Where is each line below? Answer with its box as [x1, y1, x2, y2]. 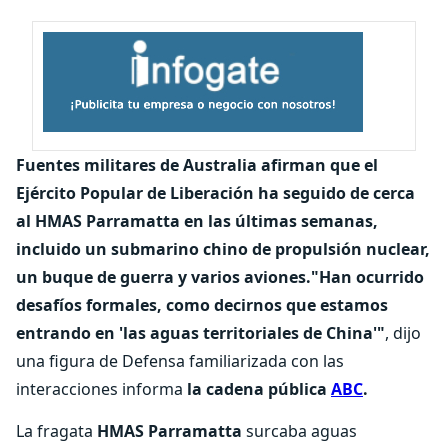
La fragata [16, 420, 97, 442]
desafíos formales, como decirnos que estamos [16, 294, 388, 316]
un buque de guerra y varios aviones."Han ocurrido [16, 266, 424, 288]
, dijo [385, 322, 421, 344]
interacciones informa [16, 378, 187, 400]
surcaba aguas [242, 420, 357, 442]
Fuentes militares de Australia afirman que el [16, 154, 378, 176]
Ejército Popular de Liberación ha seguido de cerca [16, 182, 415, 204]
